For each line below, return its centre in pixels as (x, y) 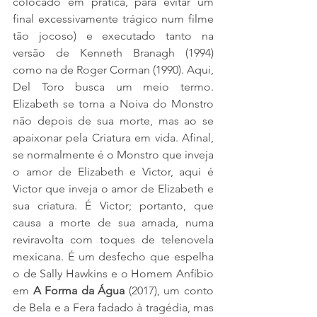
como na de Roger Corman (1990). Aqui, (113, 69)
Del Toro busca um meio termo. (113, 86)
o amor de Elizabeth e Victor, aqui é (113, 171)
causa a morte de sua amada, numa (113, 222)
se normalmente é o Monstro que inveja (113, 154)
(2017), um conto (169, 290)
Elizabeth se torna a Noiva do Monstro (113, 103)
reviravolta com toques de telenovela (113, 239)
